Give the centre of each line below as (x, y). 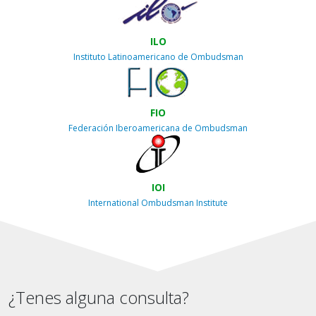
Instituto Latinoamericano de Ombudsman (158, 57)
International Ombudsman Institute (158, 203)
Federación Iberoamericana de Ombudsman (158, 128)
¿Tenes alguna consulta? (99, 297)
